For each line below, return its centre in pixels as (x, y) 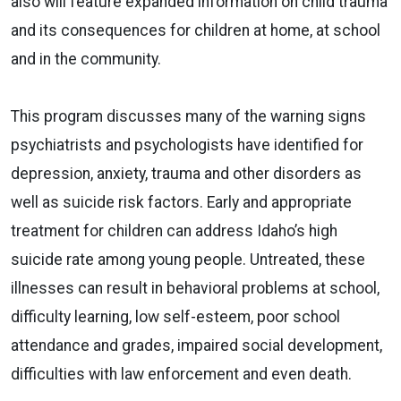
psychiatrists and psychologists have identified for (187, 145)
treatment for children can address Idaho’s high (174, 230)
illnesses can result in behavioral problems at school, (195, 288)
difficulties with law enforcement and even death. (181, 374)
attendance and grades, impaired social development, (196, 345)
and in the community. (86, 59)
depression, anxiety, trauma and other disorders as (186, 173)
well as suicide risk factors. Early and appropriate (181, 202)
